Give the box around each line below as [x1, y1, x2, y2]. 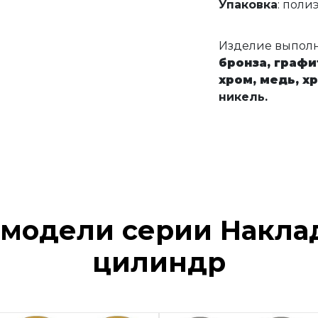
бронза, [218, 56, 270, 70]
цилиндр [92, 246, 226, 279]
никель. [218, 90, 268, 104]
